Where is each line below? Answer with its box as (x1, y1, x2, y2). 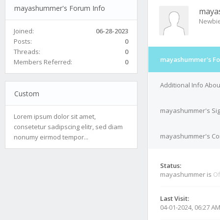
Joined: (14, 26, 34, 35)
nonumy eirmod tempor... (14, 132, 88, 141)
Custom (14, 88, 39, 98)
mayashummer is (160, 170, 213, 179)
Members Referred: (14, 57, 72, 66)
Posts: (14, 36, 32, 46)
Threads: (14, 47, 40, 56)
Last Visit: (160, 194, 189, 203)
